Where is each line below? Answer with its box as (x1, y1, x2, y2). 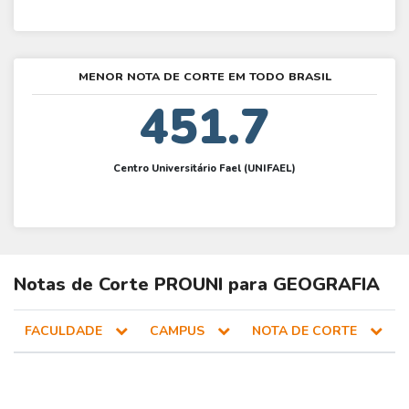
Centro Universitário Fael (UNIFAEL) (113, 161, 296, 175)
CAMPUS (150, 322, 208, 341)
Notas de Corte (14, 272, 154, 298)
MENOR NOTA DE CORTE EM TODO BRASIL (78, 68, 331, 85)
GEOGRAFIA (273, 272, 380, 298)
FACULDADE (25, 322, 106, 341)
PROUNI (154, 272, 223, 298)
